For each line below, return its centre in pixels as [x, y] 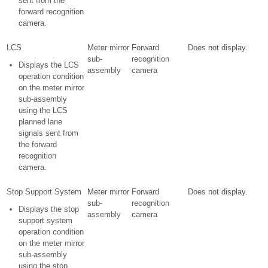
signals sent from [48, 133]
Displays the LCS [49, 65]
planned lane [40, 122]
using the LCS [43, 110]
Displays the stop [49, 209]
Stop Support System [44, 192]
